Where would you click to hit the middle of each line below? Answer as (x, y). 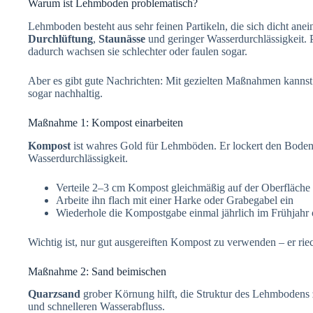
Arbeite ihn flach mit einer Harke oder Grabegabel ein (175, 200)
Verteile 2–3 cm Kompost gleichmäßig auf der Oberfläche (183, 187)
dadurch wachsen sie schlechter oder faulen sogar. (138, 51)
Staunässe (122, 38)
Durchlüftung (60, 38)
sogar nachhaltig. (65, 93)
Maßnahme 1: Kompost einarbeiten (105, 122)
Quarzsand (54, 294)
